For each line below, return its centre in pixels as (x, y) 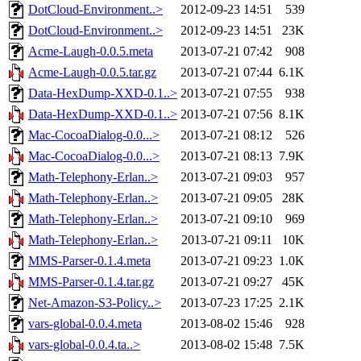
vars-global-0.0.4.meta (85, 324)
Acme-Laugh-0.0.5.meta (91, 52)
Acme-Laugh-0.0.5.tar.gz (92, 73)
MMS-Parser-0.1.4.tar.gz (91, 282)
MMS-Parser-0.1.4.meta (89, 261)
